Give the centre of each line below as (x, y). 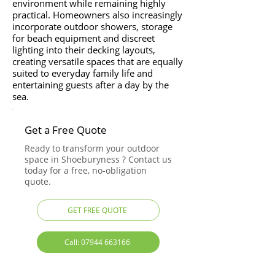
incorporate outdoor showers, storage (92, 26)
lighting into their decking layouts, (84, 50)
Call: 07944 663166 (97, 242)
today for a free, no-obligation (86, 170)
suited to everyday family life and (83, 73)
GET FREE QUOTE (97, 210)
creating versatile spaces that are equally (98, 61)
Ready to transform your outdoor (92, 148)
